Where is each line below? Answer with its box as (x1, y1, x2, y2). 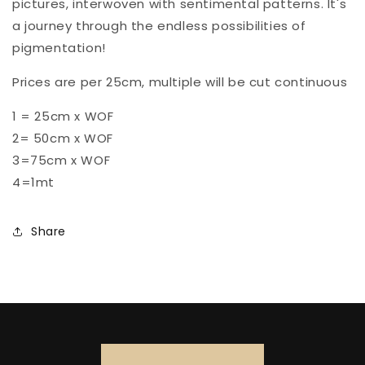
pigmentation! (12, 38, 106, 56)
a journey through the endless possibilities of (12, 16, 306, 34)
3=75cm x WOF (12, 151, 111, 169)
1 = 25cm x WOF (12, 107, 114, 125)
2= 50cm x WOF (12, 129, 113, 147)
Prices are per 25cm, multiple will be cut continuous (12, 73, 348, 90)
